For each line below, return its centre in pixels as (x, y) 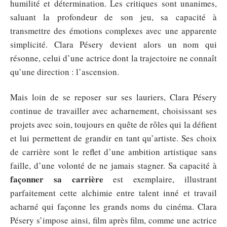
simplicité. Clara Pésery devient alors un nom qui (113, 44)
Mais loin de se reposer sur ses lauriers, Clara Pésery (113, 97)
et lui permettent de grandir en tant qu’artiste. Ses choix (113, 138)
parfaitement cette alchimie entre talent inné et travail (113, 193)
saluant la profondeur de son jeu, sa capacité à (113, 17)
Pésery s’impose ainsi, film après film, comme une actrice (113, 220)
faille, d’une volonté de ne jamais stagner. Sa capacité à (113, 165)
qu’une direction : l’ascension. (65, 72)
